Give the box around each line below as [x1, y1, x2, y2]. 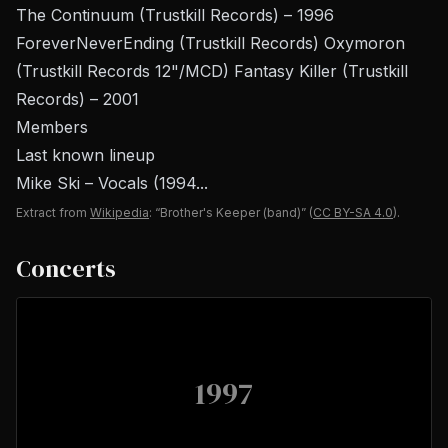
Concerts [16, 252, 116, 285]
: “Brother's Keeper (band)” [149, 205, 306, 220]
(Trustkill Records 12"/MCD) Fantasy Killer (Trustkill [16, 61, 408, 81]
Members [16, 117, 88, 137]
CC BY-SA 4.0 [313, 205, 393, 220]
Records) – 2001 [16, 89, 139, 109]
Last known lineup [16, 145, 155, 165]
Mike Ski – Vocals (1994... [16, 173, 208, 193]
